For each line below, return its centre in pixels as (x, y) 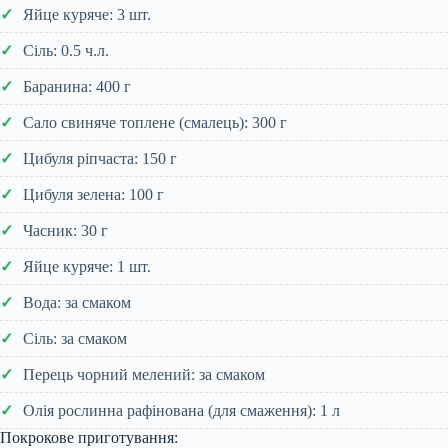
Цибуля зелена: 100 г (93, 194)
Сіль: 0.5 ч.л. (66, 50)
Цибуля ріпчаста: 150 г (100, 158)
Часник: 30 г (65, 230)
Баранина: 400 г (77, 86)
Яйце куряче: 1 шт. (87, 266)
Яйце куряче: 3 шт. (87, 14)
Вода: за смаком (77, 302)
